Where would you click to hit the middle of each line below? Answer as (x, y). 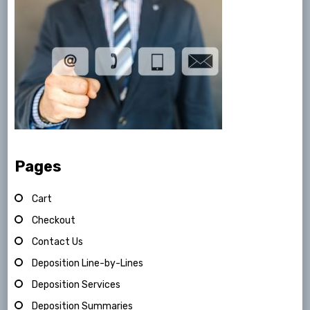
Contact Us (58, 242)
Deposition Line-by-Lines (88, 264)
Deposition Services (76, 285)
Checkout (54, 221)
